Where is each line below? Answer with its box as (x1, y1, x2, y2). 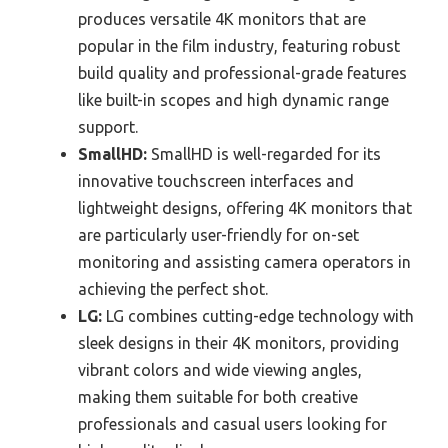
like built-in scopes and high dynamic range (78, 91, 389, 110)
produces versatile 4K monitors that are (78, 10, 366, 29)
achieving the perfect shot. (78, 280, 268, 299)
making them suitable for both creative (78, 388, 358, 407)
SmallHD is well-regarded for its (147, 145, 381, 164)
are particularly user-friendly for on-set (78, 226, 359, 245)
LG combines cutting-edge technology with (102, 307, 414, 326)
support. (78, 118, 138, 137)
